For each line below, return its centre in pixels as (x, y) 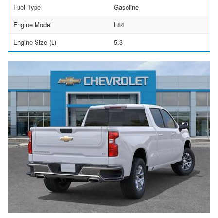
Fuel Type (27, 7)
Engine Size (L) (35, 42)
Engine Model (32, 24)
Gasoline (126, 7)
